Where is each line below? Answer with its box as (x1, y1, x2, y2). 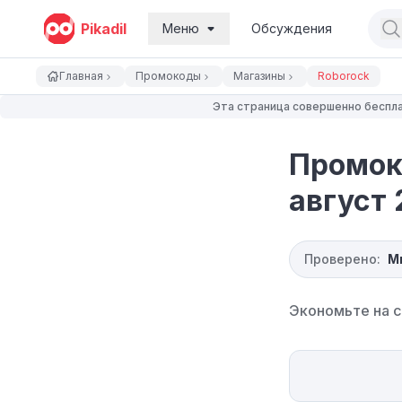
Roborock (318, 69, 370, 83)
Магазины (233, 69, 285, 83)
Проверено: (304, 251, 380, 267)
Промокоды (135, 69, 201, 83)
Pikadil (81, 20, 127, 38)
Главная (59, 69, 103, 83)
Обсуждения (251, 21, 332, 36)
